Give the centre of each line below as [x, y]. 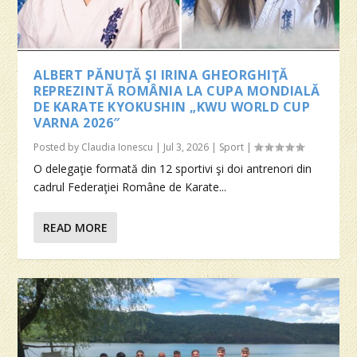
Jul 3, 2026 [186, 147]
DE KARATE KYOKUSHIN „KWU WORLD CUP [172, 106]
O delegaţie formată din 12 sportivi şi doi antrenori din [173, 168]
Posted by [58, 147]
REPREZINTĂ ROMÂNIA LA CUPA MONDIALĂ [177, 90]
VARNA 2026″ [77, 122]
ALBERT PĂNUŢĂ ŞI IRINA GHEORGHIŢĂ [161, 75]
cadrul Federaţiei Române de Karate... [130, 186]
